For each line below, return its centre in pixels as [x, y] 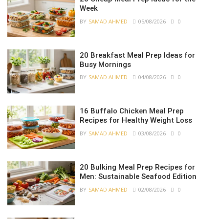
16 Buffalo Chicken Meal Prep [132, 111]
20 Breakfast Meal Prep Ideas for [138, 55]
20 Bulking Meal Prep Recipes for [138, 167]
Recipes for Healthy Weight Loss [136, 120]
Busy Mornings [106, 64]
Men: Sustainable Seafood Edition [138, 177]
